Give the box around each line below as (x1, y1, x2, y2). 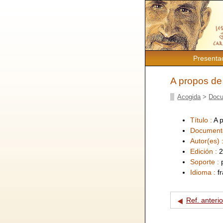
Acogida (177, 93, 201, 101)
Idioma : (190, 168, 218, 176)
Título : (190, 115, 214, 124)
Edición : (190, 147, 219, 155)
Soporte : (190, 157, 221, 166)
